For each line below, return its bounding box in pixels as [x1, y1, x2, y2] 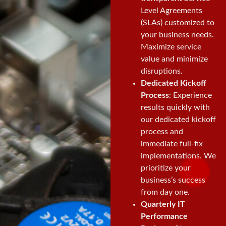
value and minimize [140, 55, 208, 64]
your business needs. [140, 31, 214, 39]
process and [140, 128, 183, 136]
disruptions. [140, 67, 183, 76]
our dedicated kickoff [140, 116, 216, 124]
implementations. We [140, 152, 216, 160]
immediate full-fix [140, 140, 203, 148]
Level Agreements [140, 7, 202, 15]
